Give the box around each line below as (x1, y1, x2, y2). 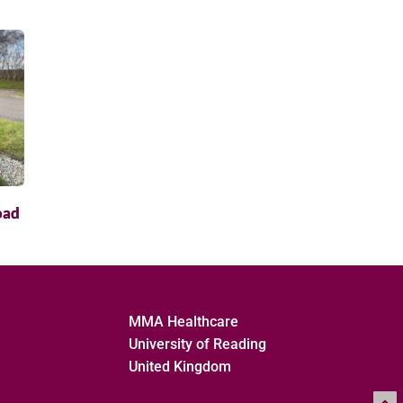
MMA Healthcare (128, 313, 238, 331)
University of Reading (128, 336, 266, 354)
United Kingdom (128, 358, 231, 376)
